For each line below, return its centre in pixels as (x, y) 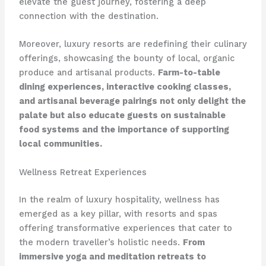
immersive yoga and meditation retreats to (112, 256)
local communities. (60, 144)
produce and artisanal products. (88, 73)
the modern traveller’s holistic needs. (101, 242)
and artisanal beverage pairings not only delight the (132, 101)
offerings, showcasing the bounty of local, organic (126, 58)
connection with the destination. (88, 16)
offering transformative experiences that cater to (125, 228)
